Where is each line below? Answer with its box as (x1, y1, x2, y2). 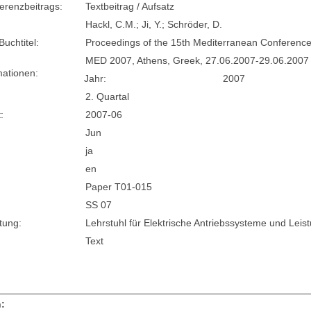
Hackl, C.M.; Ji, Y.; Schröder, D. (85, 19, 223, 31)
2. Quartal (85, 91, 130, 103)
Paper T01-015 (85, 181, 153, 193)
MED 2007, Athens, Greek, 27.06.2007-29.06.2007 (85, 55, 310, 67)
